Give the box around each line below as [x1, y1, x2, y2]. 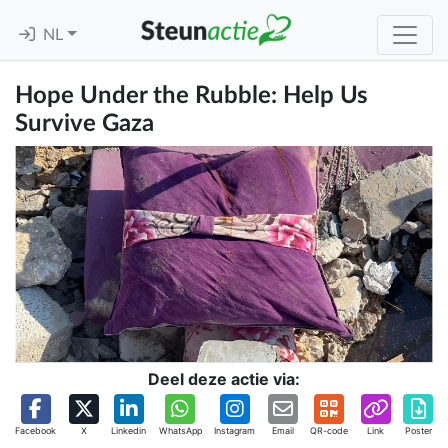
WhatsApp [158, 425, 202, 437]
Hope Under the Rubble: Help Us [15, 84, 368, 108]
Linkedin [111, 425, 146, 437]
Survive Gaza [15, 112, 154, 136]
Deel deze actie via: [148, 369, 300, 390]
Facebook [15, 425, 56, 437]
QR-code [310, 425, 348, 437]
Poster [404, 425, 432, 437]
